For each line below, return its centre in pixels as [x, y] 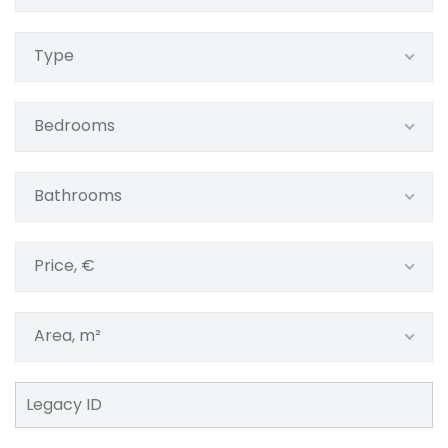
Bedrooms [74, 125]
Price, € [64, 265]
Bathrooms [78, 195]
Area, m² [67, 335]
